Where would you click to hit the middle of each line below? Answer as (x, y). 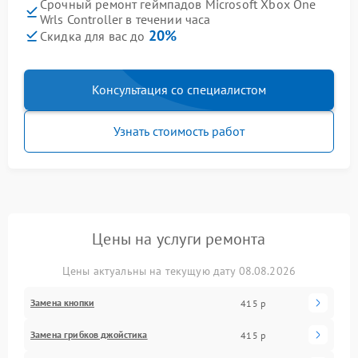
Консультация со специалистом (179, 89)
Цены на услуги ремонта (179, 239)
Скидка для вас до (94, 36)
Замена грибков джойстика (89, 334)
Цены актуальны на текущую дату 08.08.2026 (179, 271)
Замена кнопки (62, 302)
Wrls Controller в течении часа (125, 19)
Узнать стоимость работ (179, 131)
